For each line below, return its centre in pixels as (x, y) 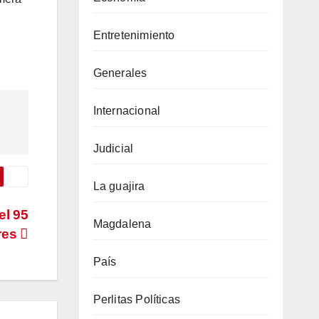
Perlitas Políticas (137, 299)
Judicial (113, 148)
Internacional (127, 110)
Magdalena (122, 224)
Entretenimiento (134, 35)
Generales (120, 73)
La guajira (119, 186)
